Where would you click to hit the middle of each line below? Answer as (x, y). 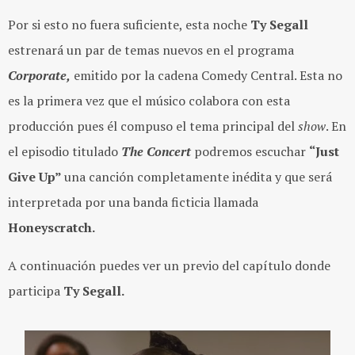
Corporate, (39, 75)
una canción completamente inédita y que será (198, 176)
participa (36, 290)
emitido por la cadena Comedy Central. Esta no (206, 75)
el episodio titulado (65, 151)
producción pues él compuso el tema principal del (153, 126)
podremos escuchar (250, 151)
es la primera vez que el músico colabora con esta (149, 100)
